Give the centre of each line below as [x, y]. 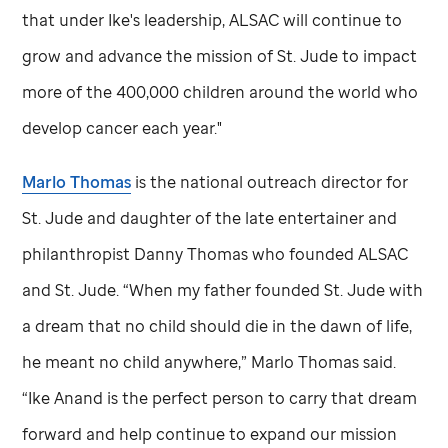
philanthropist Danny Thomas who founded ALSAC [215, 253]
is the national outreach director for [270, 181]
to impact [378, 55]
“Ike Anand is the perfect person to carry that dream [220, 397]
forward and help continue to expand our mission [210, 433]
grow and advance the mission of [150, 55]
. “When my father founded [220, 289]
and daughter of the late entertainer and [240, 217]
